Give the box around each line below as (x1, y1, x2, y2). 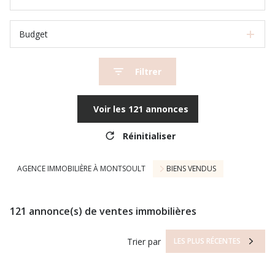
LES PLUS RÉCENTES (174, 236, 241, 247)
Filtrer (135, 66, 161, 77)
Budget (19, 28, 48, 40)
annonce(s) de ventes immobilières (26, 204, 196, 218)
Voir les (93, 103, 128, 115)
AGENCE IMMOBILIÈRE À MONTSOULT (17, 163, 145, 174)
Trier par (127, 235, 161, 247)
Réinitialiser (122, 130, 176, 142)
